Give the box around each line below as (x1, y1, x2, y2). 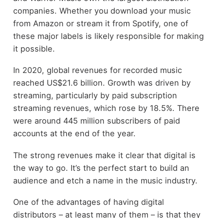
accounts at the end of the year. (13, 128, 136, 139)
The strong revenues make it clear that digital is (13, 150, 196, 160)
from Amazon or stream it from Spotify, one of (13, 18, 188, 28)
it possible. (13, 43, 55, 54)
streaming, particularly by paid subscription (13, 91, 177, 101)
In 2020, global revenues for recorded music (13, 65, 182, 75)
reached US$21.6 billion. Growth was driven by (13, 78, 191, 88)
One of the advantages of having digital (13, 197, 164, 207)
